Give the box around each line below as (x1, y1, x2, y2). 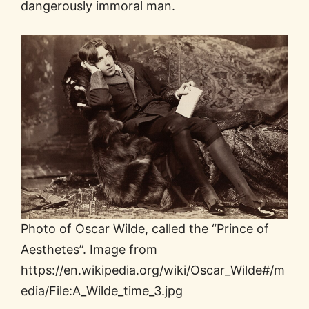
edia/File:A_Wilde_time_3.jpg (21, 283, 183, 298)
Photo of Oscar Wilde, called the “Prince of (21, 221, 269, 236)
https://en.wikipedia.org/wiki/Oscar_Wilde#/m (21, 262, 285, 277)
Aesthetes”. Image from (21, 241, 157, 257)
